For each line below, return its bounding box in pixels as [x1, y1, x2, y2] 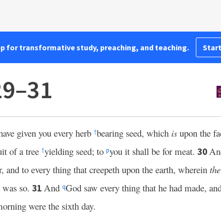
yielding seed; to [44, 145, 106, 157]
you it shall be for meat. [110, 145, 197, 157]
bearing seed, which [97, 127, 171, 139]
